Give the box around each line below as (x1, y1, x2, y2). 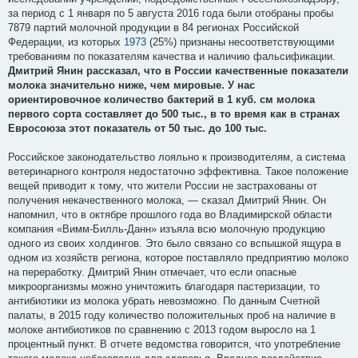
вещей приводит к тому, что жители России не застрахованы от (8, 179, 317, 192)
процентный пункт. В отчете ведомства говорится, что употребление (8, 337, 340, 350)
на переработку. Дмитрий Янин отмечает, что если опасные (8, 265, 296, 278)
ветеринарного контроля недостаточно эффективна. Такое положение (8, 165, 348, 177)
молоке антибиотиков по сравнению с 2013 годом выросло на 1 (8, 323, 316, 336)
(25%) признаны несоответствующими (146, 35, 334, 48)
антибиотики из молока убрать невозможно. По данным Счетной (8, 294, 320, 307)
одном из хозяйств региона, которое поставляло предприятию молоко (8, 251, 348, 264)
